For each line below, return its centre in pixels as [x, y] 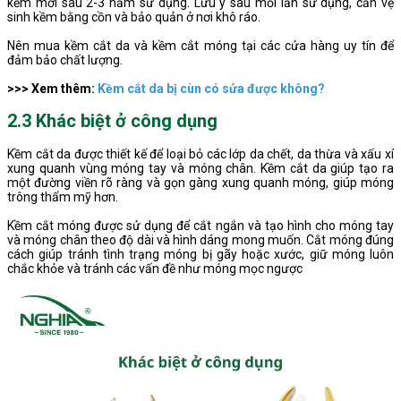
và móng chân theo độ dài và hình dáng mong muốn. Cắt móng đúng [200, 239]
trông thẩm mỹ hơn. [63, 196]
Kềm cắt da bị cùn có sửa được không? [211, 88]
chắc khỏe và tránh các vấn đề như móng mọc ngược [155, 268]
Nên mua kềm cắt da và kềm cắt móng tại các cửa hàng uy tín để [200, 45]
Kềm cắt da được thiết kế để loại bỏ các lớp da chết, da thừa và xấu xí [200, 154]
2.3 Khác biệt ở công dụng [112, 121]
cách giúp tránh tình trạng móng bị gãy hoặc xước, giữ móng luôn [200, 254]
